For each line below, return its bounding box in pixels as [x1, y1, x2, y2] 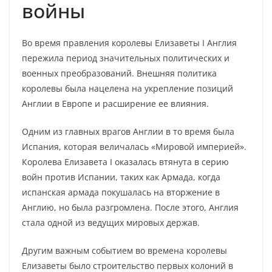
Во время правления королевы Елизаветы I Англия [22, 37, 237, 49]
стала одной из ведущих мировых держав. [22, 217, 200, 228]
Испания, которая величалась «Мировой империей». [22, 141, 246, 152]
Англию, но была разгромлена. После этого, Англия [22, 202, 239, 213]
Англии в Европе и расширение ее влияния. [22, 98, 209, 109]
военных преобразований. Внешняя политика [22, 67, 217, 79]
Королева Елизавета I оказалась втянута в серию [22, 156, 229, 168]
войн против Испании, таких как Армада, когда [22, 171, 220, 183]
